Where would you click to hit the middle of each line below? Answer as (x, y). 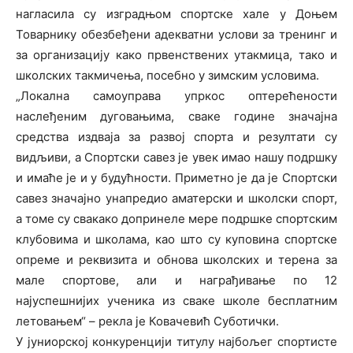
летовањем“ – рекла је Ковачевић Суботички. (147, 321)
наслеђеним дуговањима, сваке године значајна (176, 116)
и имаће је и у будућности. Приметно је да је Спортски (176, 178)
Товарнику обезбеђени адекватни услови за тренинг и (176, 34)
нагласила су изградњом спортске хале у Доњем (176, 14)
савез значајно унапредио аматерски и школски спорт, (176, 198)
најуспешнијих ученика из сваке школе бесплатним (176, 301)
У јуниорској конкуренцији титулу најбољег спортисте (176, 342)
